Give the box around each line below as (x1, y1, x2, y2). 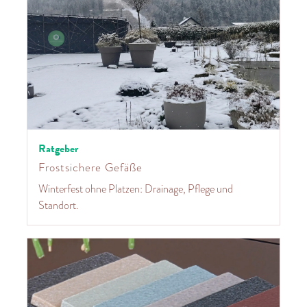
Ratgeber (38, 140, 78, 157)
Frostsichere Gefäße (38, 159, 143, 175)
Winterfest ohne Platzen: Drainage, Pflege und (38, 181, 233, 197)
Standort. (38, 197, 79, 213)
